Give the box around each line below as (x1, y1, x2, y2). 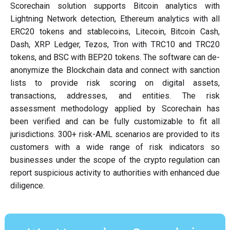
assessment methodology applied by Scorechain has (10, 104, 220, 113)
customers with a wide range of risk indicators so (10, 142, 220, 152)
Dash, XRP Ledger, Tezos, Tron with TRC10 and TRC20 (10, 40, 220, 49)
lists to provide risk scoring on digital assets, (10, 78, 220, 88)
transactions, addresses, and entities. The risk (10, 91, 220, 101)
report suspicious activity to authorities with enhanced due (10, 168, 220, 178)
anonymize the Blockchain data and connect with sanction (10, 65, 220, 75)
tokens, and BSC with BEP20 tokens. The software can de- (10, 52, 220, 62)
